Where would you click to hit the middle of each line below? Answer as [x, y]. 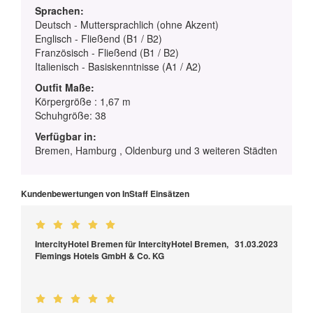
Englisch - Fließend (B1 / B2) [99, 38]
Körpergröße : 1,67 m [83, 101]
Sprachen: [59, 10]
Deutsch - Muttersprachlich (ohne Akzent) [127, 24]
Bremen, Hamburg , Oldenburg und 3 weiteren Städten [156, 150]
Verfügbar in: [66, 136]
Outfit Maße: [65, 87]
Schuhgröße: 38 [71, 115]
